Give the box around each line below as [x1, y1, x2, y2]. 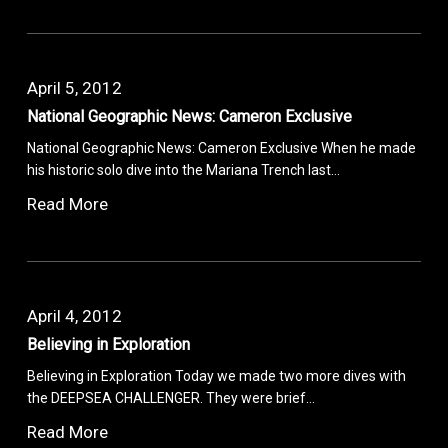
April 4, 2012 [27, 305, 123, 326]
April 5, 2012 [27, 77, 123, 98]
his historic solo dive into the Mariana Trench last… [27, 161, 341, 178]
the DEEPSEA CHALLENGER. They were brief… [27, 389, 316, 406]
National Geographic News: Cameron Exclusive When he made [27, 139, 417, 156]
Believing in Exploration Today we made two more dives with [27, 367, 407, 384]
